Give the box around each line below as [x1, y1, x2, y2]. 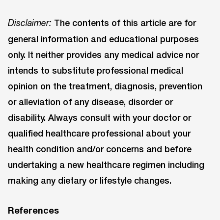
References [8, 205, 59, 216]
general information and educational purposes [8, 33, 199, 45]
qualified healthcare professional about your [8, 128, 191, 139]
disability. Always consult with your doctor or [8, 112, 191, 123]
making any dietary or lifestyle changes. [8, 175, 171, 186]
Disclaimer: [8, 18, 52, 28]
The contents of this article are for [52, 17, 196, 28]
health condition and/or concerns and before [8, 143, 192, 155]
